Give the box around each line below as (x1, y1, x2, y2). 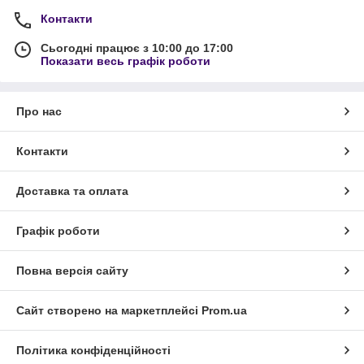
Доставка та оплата (16, 184, 128, 197)
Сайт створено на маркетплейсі (16, 303, 201, 317)
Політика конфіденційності (16, 343, 171, 357)
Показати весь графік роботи (41, 54, 210, 67)
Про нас (16, 104, 62, 118)
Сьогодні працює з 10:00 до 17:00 (41, 41, 233, 54)
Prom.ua (201, 303, 247, 317)
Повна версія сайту (16, 263, 128, 277)
